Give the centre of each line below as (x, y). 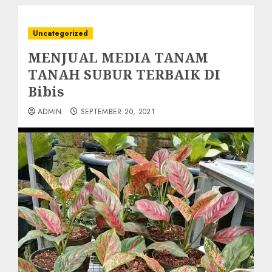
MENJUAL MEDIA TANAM (118, 57)
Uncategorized (60, 33)
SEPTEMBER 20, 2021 (118, 112)
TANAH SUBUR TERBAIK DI (124, 74)
